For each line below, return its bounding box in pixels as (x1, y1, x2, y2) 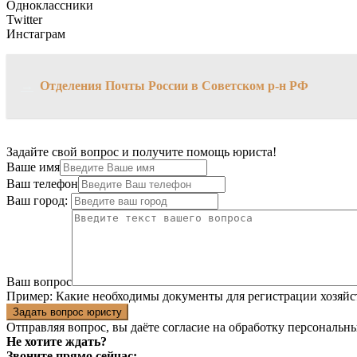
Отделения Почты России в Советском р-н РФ (40, 79, 308, 93)
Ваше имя (6, 160, 60, 175)
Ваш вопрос (6, 275, 72, 289)
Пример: (6, 289, 53, 304)
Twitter (6, 13, 42, 27)
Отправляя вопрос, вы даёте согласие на (6, 320, 229, 335)
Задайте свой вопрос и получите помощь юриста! (6, 145, 277, 159)
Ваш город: (6, 194, 71, 208)
